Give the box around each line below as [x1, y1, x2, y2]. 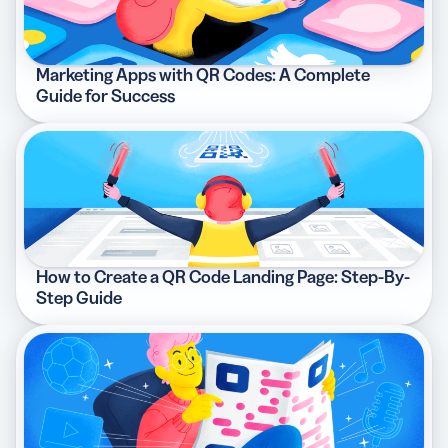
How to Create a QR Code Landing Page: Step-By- [36, 266, 410, 289]
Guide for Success [36, 84, 175, 107]
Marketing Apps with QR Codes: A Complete [36, 63, 370, 86]
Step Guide [36, 287, 122, 310]
